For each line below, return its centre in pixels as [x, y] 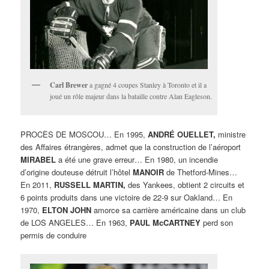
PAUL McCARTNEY [165, 222]
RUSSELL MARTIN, [90, 184]
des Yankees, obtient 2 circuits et [185, 184]
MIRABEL [38, 159]
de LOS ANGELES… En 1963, [75, 222]
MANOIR [149, 172]
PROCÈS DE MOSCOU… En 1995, [84, 134]
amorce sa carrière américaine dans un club [169, 210]
